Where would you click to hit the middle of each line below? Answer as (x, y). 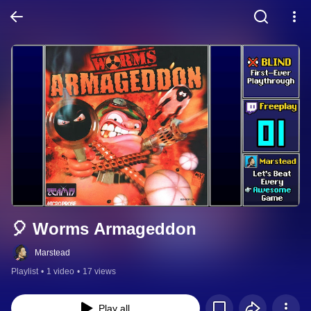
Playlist (25, 272)
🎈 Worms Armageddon (104, 229)
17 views (99, 272)
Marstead (52, 253)
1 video (60, 272)
